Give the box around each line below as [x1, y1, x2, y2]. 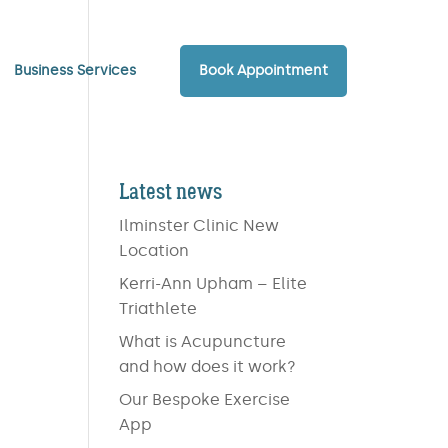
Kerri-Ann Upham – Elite [119, 274, 308, 293]
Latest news [119, 178, 223, 206]
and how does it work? [119, 357, 297, 376]
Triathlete [119, 299, 198, 318]
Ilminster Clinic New [119, 216, 280, 235]
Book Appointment [199, 62, 329, 79]
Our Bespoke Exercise [119, 390, 291, 409]
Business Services [14, 62, 137, 79]
